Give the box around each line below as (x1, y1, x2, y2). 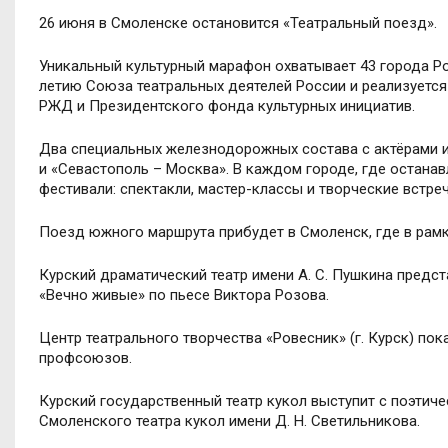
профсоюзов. (39, 348, 132, 367)
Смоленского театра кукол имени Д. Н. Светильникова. (39, 411, 420, 430)
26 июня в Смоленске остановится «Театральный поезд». (39, 13, 437, 32)
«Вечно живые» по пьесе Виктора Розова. (39, 285, 329, 304)
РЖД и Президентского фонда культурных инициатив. (39, 96, 415, 115)
